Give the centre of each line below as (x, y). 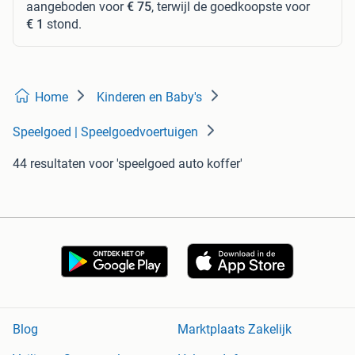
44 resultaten (49, 164)
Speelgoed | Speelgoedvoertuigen (105, 132)
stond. (63, 25)
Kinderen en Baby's (149, 97)
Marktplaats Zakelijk (235, 330)
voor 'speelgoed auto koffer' (166, 164)
